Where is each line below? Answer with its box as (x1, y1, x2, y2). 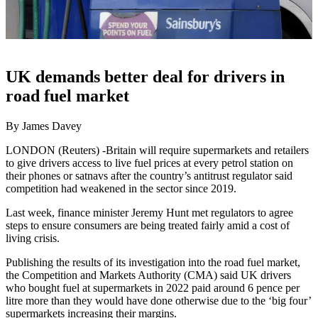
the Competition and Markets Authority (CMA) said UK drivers (6, 268, 291, 281)
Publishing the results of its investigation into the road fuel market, (6, 256, 300, 268)
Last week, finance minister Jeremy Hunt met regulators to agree (6, 206, 293, 219)
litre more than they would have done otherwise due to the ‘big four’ (6, 294, 311, 307)
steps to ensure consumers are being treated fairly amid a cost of (6, 219, 290, 231)
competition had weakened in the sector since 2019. (6, 182, 236, 194)
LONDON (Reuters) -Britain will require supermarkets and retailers (6, 143, 309, 156)
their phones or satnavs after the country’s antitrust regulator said (6, 169, 292, 182)
